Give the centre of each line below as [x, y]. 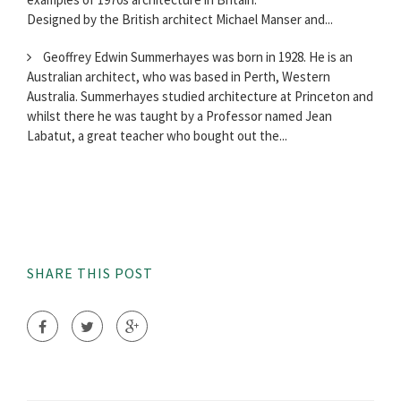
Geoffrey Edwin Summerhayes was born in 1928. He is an [196, 57]
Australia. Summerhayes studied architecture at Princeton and [200, 97]
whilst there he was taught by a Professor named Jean [179, 116]
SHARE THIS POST [90, 273]
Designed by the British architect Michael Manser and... [180, 20]
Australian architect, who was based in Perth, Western [179, 77]
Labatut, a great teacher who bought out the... [157, 136]
